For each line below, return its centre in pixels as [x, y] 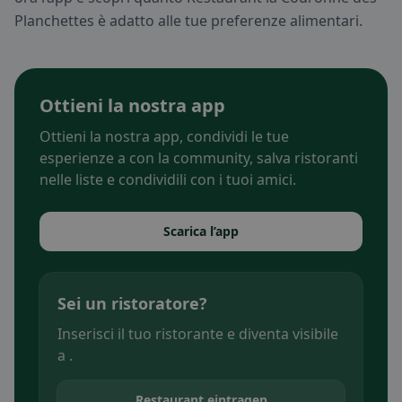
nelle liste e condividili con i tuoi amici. [168, 180]
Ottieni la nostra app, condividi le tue [164, 137]
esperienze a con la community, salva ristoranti [199, 158]
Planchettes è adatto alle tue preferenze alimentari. [188, 21]
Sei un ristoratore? [132, 304]
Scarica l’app [201, 232]
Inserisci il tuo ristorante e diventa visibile [198, 334]
